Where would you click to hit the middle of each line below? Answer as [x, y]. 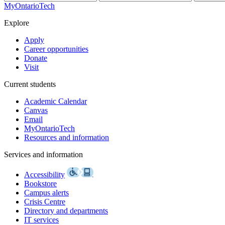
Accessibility [44, 175]
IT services [41, 220]
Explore [17, 23]
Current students [30, 84]
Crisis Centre [45, 202]
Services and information [43, 154]
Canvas [36, 110]
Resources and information [67, 137]
